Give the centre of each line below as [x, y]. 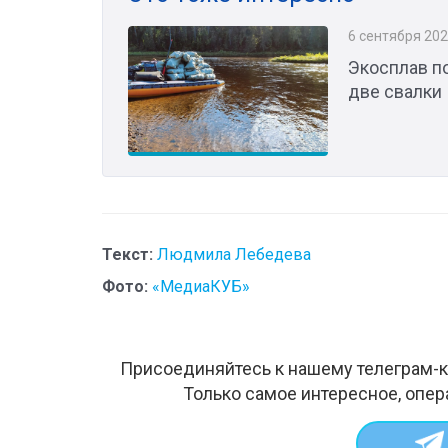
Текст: [127, 254]
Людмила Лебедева [234, 254]
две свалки [395, 91]
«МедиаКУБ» [201, 286]
